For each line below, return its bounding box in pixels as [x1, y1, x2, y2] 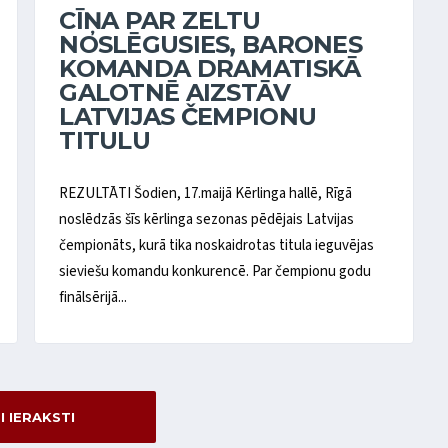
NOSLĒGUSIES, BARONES [59, 30, 362, 60]
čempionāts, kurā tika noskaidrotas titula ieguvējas [59, 234, 375, 256]
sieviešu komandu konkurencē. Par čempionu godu [59, 260, 372, 282]
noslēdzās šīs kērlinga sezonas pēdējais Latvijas [59, 208, 355, 230]
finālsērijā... [59, 286, 128, 308]
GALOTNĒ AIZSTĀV [59, 78, 291, 108]
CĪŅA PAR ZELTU [59, 6, 261, 36]
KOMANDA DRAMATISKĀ [59, 54, 361, 84]
